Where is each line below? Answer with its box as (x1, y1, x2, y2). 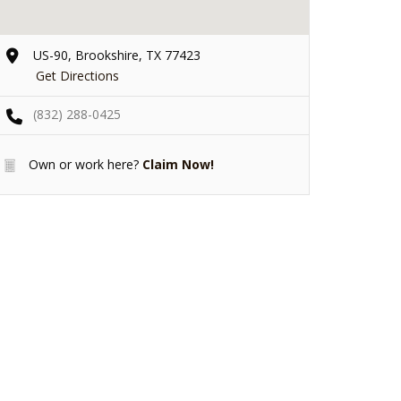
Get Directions (36, 66, 119, 84)
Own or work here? (25, 155, 139, 173)
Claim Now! (142, 155, 214, 173)
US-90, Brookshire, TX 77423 (33, 46, 200, 64)
